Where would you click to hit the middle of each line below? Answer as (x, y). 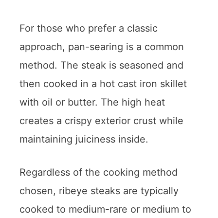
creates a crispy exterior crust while (101, 120)
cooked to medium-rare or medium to (105, 209)
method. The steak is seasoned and (101, 65)
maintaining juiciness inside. (84, 139)
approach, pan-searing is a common (102, 46)
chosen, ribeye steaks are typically (99, 191)
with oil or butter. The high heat (92, 102)
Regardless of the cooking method (99, 172)
